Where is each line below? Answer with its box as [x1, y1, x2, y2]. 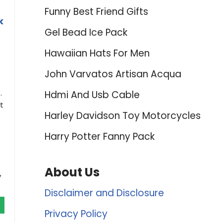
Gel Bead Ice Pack [44, 26, 127, 39]
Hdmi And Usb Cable [44, 88, 140, 102]
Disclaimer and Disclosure [44, 186, 164, 200]
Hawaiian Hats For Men [44, 47, 150, 60]
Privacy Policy [44, 207, 108, 221]
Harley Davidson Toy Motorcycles [44, 109, 201, 122]
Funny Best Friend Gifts [44, 5, 148, 18]
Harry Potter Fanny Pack [44, 130, 155, 143]
